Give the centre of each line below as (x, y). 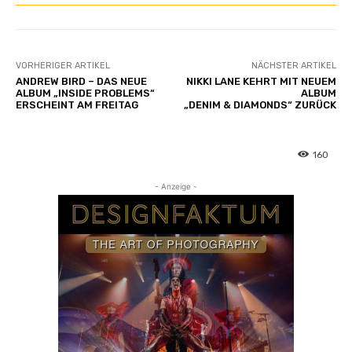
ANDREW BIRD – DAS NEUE (81, 81)
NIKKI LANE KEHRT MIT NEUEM (261, 81)
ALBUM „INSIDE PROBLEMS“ (85, 93)
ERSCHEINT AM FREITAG (77, 104)
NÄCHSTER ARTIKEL (293, 65)
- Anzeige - (176, 186)
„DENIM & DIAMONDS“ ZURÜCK (260, 104)
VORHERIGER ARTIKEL (63, 65)
